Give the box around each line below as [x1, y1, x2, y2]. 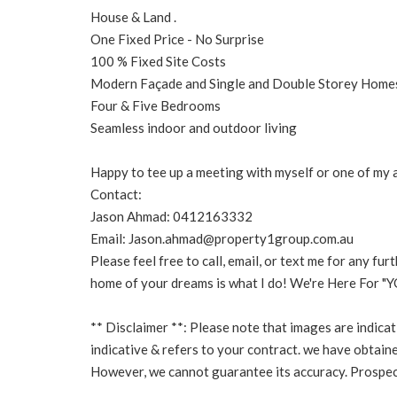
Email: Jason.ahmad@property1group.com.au [90, 230, 354, 246]
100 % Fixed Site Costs [90, 53, 226, 69]
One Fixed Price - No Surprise [90, 31, 264, 47]
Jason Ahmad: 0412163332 [90, 208, 253, 224]
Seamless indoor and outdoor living [90, 120, 297, 136]
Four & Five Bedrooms [90, 97, 223, 113]
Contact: [90, 186, 142, 202]
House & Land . [90, 9, 176, 25]
